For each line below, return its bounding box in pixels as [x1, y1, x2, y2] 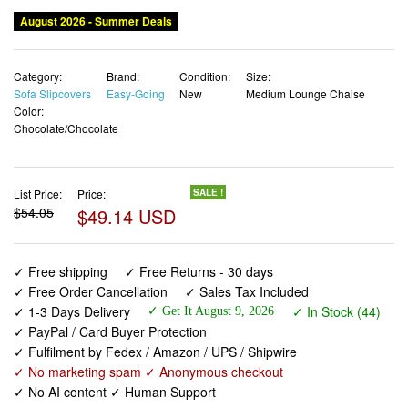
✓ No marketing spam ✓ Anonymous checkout [14, 362, 283, 381]
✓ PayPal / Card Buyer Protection [14, 321, 207, 341]
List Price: [14, 186, 62, 202]
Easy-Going [106, 86, 165, 102]
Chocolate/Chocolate [14, 120, 118, 137]
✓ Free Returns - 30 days [125, 261, 274, 280]
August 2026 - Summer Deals [15, 13, 178, 30]
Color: [14, 103, 44, 119]
